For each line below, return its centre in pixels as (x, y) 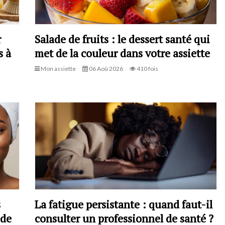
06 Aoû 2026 (105, 68)
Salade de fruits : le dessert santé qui (122, 39)
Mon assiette (58, 68)
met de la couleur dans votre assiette (122, 53)
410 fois (147, 68)
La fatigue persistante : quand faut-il (124, 204)
